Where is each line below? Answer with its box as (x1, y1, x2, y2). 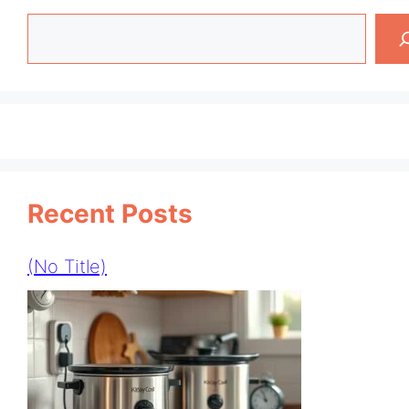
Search (26, 16, 92, 40)
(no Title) (27, 255, 107, 278)
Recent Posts (27, 197, 193, 229)
